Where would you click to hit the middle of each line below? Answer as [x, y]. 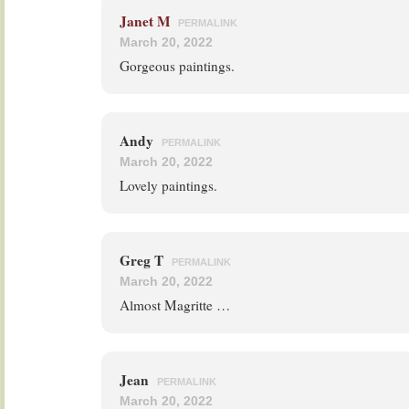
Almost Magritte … [175, 305]
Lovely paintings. [168, 185]
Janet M [145, 21]
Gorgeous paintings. [177, 66]
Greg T [143, 260]
